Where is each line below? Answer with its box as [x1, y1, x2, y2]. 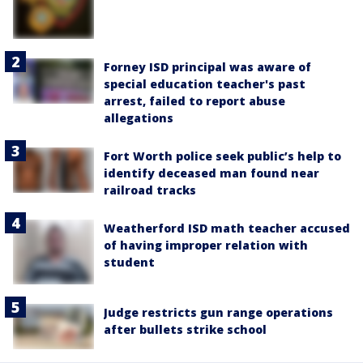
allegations [104, 109, 173, 126]
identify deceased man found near [104, 164, 319, 181]
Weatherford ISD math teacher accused [104, 220, 350, 236]
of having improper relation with [104, 237, 308, 253]
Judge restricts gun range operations [104, 304, 333, 320]
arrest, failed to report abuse [104, 92, 285, 109]
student [104, 254, 155, 270]
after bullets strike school [104, 321, 267, 337]
